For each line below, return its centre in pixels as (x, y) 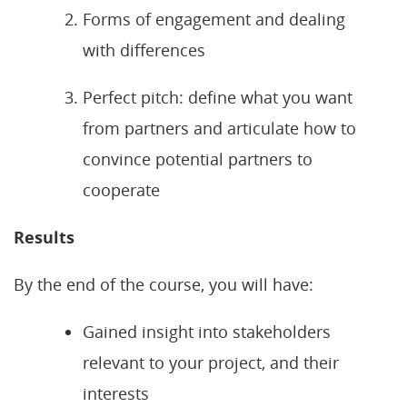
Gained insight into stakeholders (207, 331)
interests (116, 393)
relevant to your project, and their (211, 362)
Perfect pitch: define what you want (218, 97)
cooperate (121, 189)
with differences (144, 50)
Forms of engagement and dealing (214, 19)
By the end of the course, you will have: (164, 284)
